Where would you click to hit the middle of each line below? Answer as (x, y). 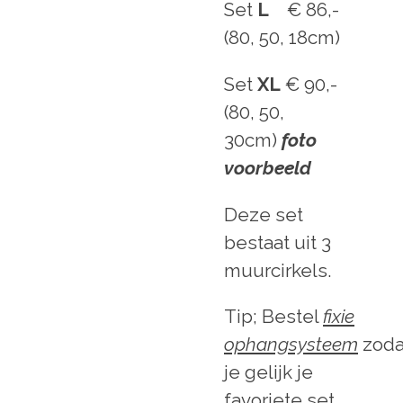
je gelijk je (269, 373)
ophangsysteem (291, 345)
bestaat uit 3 (278, 242)
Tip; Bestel (273, 317)
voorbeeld (270, 169)
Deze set (264, 215)
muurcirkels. (280, 270)
